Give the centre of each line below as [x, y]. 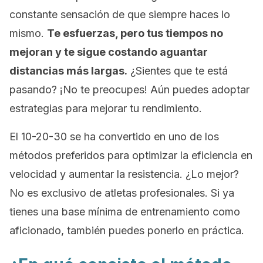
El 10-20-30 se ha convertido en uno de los [114, 136]
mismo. [28, 33]
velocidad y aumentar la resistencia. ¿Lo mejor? [124, 174]
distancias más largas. [68, 71]
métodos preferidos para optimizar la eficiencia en [131, 155]
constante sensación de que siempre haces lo [120, 14]
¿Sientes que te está [178, 71]
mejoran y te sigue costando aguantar [109, 52]
